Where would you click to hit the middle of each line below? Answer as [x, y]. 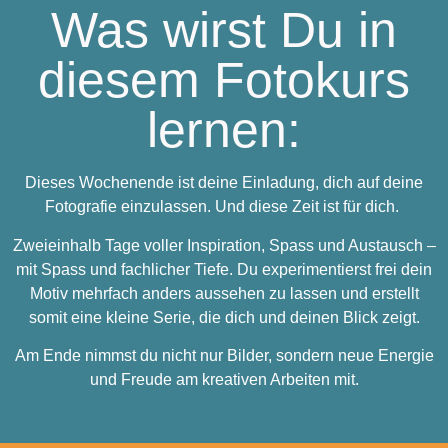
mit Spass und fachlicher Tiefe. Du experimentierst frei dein [224, 269]
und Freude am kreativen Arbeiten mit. [224, 380]
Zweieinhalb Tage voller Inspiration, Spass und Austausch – [224, 245]
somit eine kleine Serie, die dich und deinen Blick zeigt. [224, 317]
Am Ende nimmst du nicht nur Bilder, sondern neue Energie [224, 356]
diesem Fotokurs [224, 80]
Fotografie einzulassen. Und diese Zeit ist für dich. [224, 207]
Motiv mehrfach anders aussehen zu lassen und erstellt [224, 293]
